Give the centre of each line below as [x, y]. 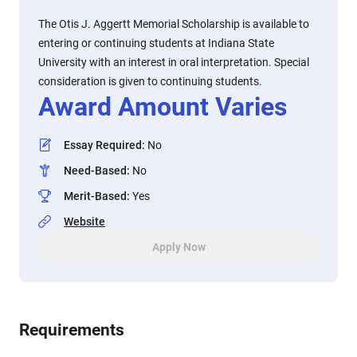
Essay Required [103, 145]
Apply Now [178, 247]
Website [84, 222]
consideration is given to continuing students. [150, 81]
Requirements [72, 330]
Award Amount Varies [163, 107]
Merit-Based [95, 196]
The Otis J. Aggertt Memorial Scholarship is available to [174, 24]
